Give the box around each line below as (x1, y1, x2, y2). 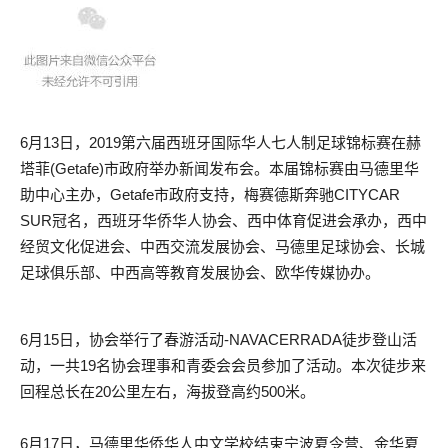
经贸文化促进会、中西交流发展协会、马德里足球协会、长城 (20, 238, 425, 255)
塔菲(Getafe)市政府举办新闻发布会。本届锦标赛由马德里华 (20, 160, 419, 177)
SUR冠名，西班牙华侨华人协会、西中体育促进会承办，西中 (20, 212, 427, 229)
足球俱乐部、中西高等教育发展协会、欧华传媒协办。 (20, 264, 380, 281)
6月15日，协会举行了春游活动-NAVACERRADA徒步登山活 (20, 331, 417, 348)
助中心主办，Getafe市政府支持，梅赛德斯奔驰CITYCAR (20, 186, 400, 203)
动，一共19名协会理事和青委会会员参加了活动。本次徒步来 (20, 357, 426, 374)
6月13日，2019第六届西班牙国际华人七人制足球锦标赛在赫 (20, 134, 421, 151)
